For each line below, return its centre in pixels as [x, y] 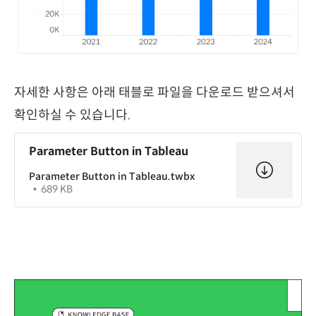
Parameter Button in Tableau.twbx [112, 177]
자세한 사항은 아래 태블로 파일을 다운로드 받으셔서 [154, 93]
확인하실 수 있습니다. [72, 115]
